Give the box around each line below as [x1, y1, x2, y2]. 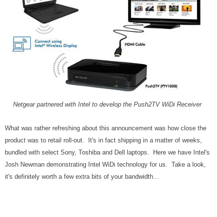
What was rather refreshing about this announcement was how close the [5, 124, 206, 132]
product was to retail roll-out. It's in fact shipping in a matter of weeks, [5, 137, 202, 144]
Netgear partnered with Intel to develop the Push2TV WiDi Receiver [13, 101, 201, 108]
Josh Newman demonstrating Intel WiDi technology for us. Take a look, [5, 161, 206, 169]
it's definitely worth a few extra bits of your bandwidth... [5, 173, 159, 181]
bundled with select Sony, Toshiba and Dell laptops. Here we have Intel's [5, 149, 210, 156]
